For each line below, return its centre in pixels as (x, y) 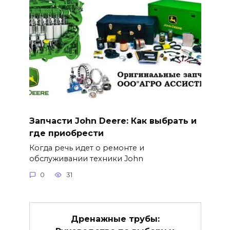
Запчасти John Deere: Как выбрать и (113, 121)
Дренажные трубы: (115, 219)
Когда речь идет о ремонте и (87, 148)
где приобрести (66, 133)
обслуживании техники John (86, 158)
